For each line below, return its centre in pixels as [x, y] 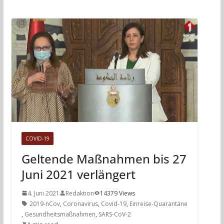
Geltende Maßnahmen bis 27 [104, 158]
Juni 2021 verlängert [78, 174]
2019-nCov [44, 203]
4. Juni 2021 [43, 193]
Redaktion [79, 193]
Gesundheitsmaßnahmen [60, 214]
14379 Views [117, 193]
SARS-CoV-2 [114, 214]
